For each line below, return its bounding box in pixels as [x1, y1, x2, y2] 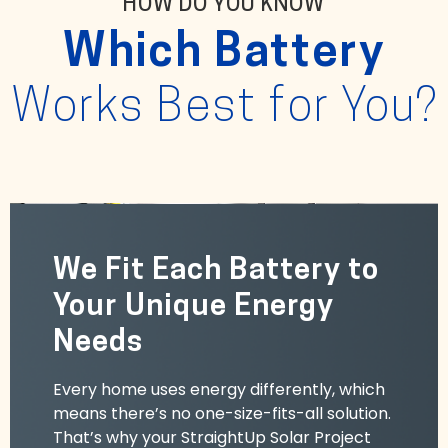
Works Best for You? [10, 85, 438, 133]
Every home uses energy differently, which [52, 378, 385, 402]
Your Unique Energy [52, 292, 334, 324]
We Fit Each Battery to [52, 256, 379, 288]
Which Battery [63, 30, 385, 78]
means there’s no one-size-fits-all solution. [52, 402, 391, 426]
